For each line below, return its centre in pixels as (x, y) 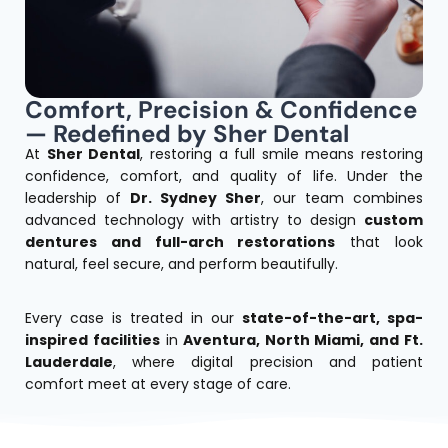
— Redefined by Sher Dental (187, 133)
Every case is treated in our (133, 317)
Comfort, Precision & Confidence (221, 109)
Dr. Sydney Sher (195, 197)
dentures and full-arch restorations (180, 241)
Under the (385, 175)
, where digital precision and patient (268, 361)
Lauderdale (69, 361)
